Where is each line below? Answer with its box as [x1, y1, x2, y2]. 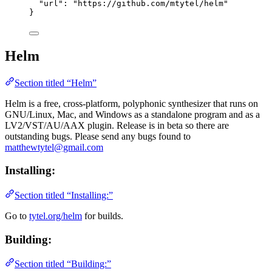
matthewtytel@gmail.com [5, 141, 103, 152]
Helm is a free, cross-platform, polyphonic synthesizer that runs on [5, 98, 258, 109]
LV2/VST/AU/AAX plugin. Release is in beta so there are [5, 120, 229, 131]
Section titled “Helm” [15, 77, 97, 88]
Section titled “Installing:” [15, 189, 113, 200]
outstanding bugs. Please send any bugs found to [5, 131, 191, 141]
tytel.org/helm [29, 210, 82, 221]
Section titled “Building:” [15, 259, 111, 270]
